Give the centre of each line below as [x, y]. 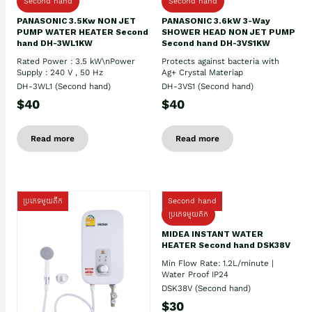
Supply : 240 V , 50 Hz [60, 72]
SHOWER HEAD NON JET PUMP [228, 32]
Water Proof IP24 [195, 274]
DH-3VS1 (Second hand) [208, 86]
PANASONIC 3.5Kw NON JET [76, 21]
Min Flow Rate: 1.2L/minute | [218, 263]
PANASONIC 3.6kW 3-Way [216, 21]
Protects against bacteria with [220, 61]
